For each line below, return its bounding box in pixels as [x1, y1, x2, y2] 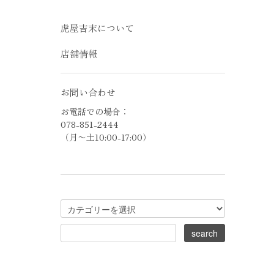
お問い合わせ [60, 86, 116, 99]
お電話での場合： [60, 105, 129, 118]
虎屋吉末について [60, 21, 134, 35]
